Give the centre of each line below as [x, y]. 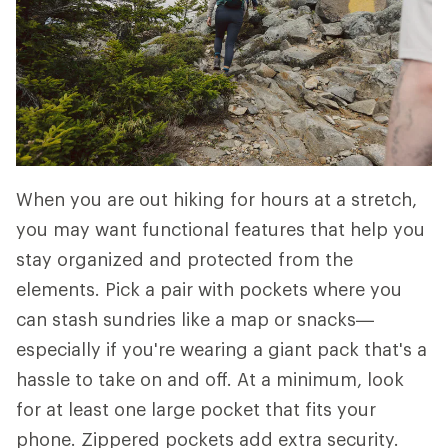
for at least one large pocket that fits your [196, 409]
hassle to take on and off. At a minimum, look [210, 379]
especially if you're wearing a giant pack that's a [221, 349]
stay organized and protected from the [184, 259]
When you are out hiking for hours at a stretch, [216, 199]
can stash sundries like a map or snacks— [195, 319]
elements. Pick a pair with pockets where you [209, 289]
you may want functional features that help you [220, 229]
